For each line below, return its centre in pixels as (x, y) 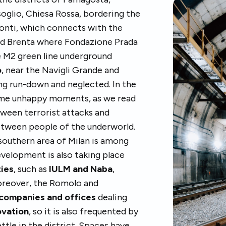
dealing (111, 197)
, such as (31, 169)
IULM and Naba (81, 169)
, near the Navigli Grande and (60, 70)
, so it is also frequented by (83, 211)
